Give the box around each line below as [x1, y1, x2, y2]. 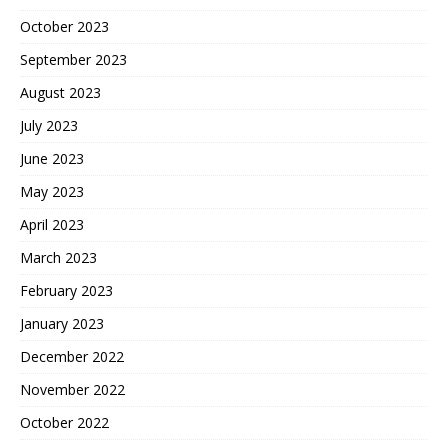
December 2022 [20, 347, 124, 367]
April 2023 [20, 215, 84, 235]
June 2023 [20, 149, 84, 169]
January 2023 [20, 314, 104, 334]
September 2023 [20, 50, 127, 70]
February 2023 [20, 281, 113, 301]
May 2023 [20, 182, 84, 202]
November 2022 [20, 380, 125, 400]
